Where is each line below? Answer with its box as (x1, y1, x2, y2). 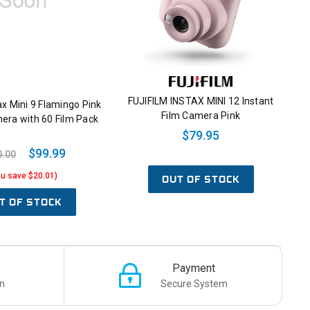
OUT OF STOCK (161, 172, 240, 186)
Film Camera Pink (161, 109, 240, 121)
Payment (172, 261, 216, 275)
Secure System (160, 277, 228, 289)
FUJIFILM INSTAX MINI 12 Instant (127, 95, 274, 107)
